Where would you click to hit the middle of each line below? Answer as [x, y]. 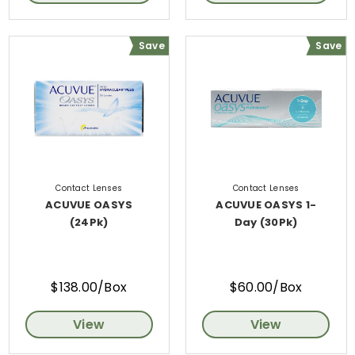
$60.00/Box [266, 287]
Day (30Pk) [266, 222]
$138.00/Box [89, 287]
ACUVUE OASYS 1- [266, 204]
